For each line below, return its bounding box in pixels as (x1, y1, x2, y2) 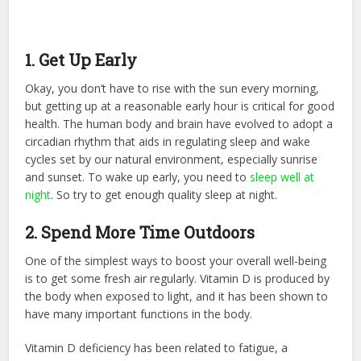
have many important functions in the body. (25, 306, 253, 322)
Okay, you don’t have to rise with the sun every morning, (25, 81, 320, 97)
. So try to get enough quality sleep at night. (51, 187, 278, 203)
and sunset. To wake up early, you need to (25, 169, 251, 185)
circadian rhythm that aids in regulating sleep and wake (25, 134, 311, 150)
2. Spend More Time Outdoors (25, 222, 255, 243)
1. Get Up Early (25, 49, 138, 71)
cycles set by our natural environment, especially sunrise (25, 151, 318, 168)
